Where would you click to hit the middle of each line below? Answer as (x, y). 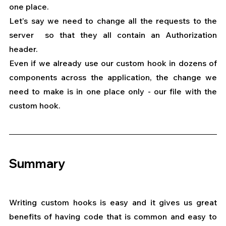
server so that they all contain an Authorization (113, 35)
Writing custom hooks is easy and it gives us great (113, 203)
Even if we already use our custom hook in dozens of (113, 63)
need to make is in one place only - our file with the (113, 92)
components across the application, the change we (113, 77)
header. (23, 49)
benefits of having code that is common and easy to (113, 217)
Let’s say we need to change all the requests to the (113, 21)
